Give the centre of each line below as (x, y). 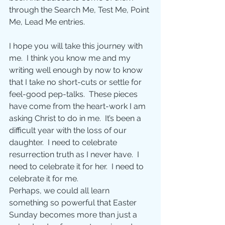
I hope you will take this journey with (77, 46)
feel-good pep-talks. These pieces (74, 94)
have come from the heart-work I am (78, 106)
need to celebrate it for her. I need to (77, 167)
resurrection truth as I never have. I (75, 155)
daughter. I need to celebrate (64, 143)
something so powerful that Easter (74, 203)
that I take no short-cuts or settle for (76, 82)
